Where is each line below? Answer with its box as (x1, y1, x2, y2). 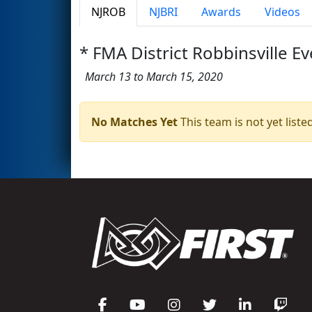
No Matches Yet (91, 114, 178, 130)
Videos (265, 3, 300, 19)
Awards (201, 3, 241, 19)
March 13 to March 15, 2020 (79, 68, 223, 84)
